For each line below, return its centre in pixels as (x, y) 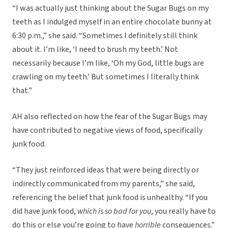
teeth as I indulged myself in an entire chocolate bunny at (112, 22)
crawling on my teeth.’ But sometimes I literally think (106, 77)
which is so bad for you (114, 211)
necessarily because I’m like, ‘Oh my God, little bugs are (108, 63)
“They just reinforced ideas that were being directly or (106, 170)
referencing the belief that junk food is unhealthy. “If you (110, 198)
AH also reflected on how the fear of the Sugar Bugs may (110, 117)
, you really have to (183, 211)
